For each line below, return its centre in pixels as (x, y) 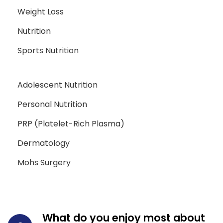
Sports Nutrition (48, 51)
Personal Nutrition (52, 105)
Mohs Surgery (44, 163)
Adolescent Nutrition (57, 85)
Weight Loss (41, 12)
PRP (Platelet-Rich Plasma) (71, 124)
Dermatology (44, 143)
